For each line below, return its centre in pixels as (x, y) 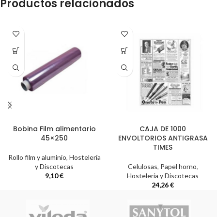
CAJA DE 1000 (163, 129)
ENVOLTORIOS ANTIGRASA (163, 138)
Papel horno (178, 166)
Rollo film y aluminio (37, 157)
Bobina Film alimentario (54, 129)
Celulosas (142, 166)
